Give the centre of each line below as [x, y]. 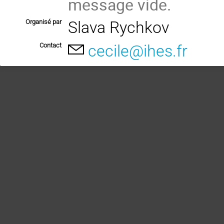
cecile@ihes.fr [138, 51]
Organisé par [43, 22]
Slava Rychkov [119, 28]
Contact [50, 45]
